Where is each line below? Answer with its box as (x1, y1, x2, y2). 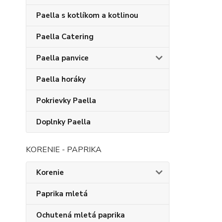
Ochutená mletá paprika (36, 210, 125, 220)
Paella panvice (36, 53, 89, 63)
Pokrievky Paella (36, 96, 96, 106)
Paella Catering (36, 32, 94, 42)
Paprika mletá (36, 189, 88, 199)
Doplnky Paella (36, 117, 91, 127)
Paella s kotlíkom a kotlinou (36, 10, 138, 20)
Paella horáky (36, 74, 86, 84)
